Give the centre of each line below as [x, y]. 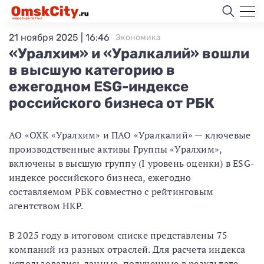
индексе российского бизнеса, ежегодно [100, 177]
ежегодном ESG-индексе [99, 87]
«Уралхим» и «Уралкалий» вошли [129, 54]
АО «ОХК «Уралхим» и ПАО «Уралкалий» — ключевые [130, 135]
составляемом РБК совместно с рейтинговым [111, 192]
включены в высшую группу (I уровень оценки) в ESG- [132, 163]
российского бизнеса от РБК [112, 103]
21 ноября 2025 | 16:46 [59, 37]
